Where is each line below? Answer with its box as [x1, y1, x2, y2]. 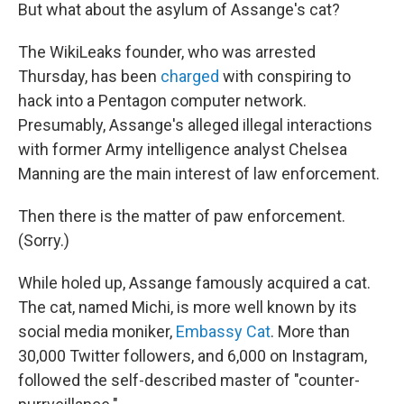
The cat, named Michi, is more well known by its [18, 298, 357, 317]
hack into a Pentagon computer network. [18, 91, 307, 110]
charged [161, 67, 223, 86]
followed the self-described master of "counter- [18, 371, 360, 390]
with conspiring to [223, 67, 351, 86]
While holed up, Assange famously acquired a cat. [18, 273, 371, 292]
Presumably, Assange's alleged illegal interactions [18, 115, 372, 134]
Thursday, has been [18, 67, 161, 86]
